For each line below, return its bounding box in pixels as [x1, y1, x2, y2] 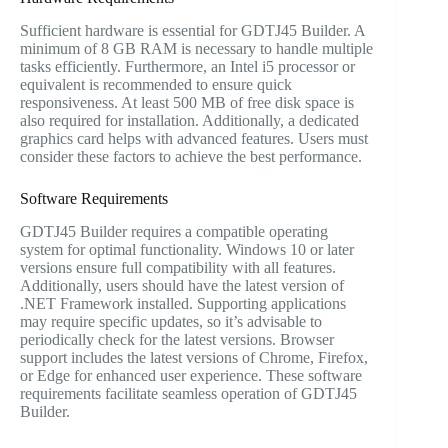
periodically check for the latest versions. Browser [20, 330, 334, 348]
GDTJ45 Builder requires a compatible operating [20, 222, 328, 240]
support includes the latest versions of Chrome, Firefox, [20, 348, 368, 366]
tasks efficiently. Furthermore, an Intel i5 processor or [20, 58, 355, 76]
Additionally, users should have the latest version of [20, 276, 344, 294]
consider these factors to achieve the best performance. [20, 148, 362, 166]
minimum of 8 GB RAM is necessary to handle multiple [20, 40, 373, 58]
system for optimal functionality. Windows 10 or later [20, 240, 354, 258]
